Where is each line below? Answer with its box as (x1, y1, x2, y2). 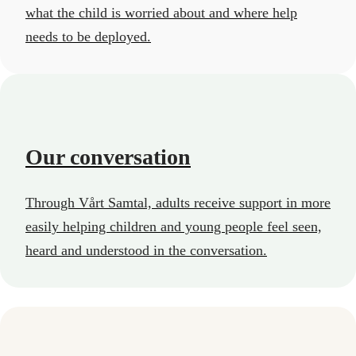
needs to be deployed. (25, 28, 151, 44)
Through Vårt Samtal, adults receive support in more (25, 194, 331, 211)
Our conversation (25, 144, 191, 169)
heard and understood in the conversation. (25, 242, 267, 258)
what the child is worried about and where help (25, 4, 297, 21)
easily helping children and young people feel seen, (25, 218, 322, 234)
